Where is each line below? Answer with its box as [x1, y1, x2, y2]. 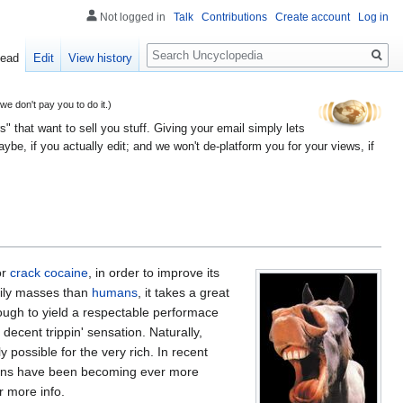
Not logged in [100, 11, 166, 23]
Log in [358, 11, 389, 23]
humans [92, 284, 138, 300]
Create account [275, 11, 350, 23]
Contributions [201, 11, 267, 23]
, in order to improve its [88, 264, 219, 280]
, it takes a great [138, 284, 229, 300]
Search [146, 35, 206, 56]
